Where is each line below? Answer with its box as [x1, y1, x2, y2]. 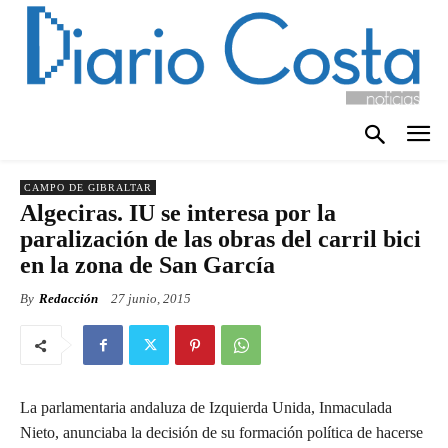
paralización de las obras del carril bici [20, 226, 421, 253]
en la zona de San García [20, 252, 275, 279]
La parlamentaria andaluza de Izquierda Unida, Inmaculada [20, 399, 392, 417]
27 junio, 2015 [111, 291, 191, 307]
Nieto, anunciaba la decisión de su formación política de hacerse [20, 424, 423, 442]
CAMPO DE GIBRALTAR [24, 182, 152, 194]
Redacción [39, 291, 98, 307]
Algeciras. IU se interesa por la [20, 200, 336, 227]
